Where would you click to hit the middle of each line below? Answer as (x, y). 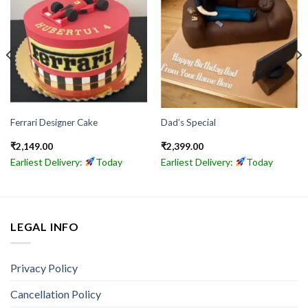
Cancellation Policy (56, 294)
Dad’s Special (188, 123)
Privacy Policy (44, 268)
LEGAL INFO (45, 226)
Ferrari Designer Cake (54, 123)
